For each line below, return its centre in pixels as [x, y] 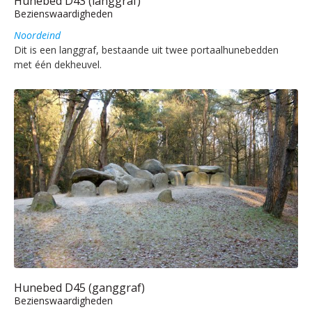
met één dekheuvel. [58, 65]
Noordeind [37, 36]
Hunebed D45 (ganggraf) [79, 287]
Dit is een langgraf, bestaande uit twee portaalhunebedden [146, 50]
